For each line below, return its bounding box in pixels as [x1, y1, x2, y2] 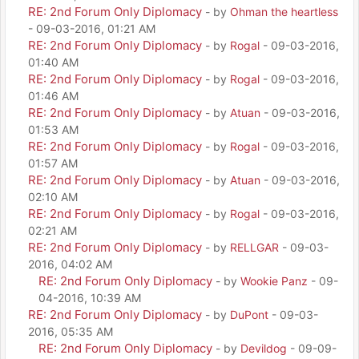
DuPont [230, 307, 268, 321]
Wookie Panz [240, 273, 308, 288]
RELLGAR [230, 240, 279, 254]
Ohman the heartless [230, 4, 338, 18]
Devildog [240, 341, 287, 355]
